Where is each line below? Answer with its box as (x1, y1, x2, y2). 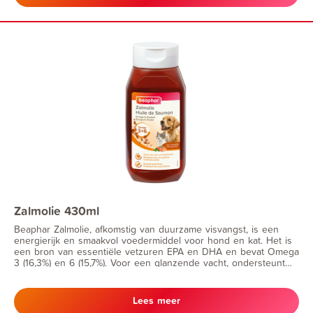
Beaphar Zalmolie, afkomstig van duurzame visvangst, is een (14, 221, 279, 235)
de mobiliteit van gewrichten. (14, 277, 140, 291)
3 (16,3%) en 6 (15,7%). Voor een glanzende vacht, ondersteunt (14, 255, 285, 269)
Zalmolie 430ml (14, 202, 99, 219)
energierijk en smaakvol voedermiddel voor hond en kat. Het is (14, 233, 292, 247)
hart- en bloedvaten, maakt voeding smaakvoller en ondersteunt (14, 266, 295, 280)
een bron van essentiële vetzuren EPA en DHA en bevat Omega (14, 244, 299, 258)
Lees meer (133, 293, 180, 307)
